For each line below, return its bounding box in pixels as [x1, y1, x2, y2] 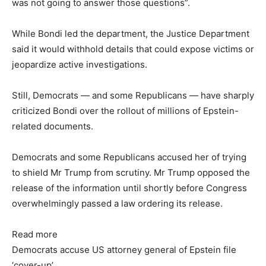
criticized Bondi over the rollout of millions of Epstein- [12, 104, 239, 116]
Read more [12, 228, 58, 240]
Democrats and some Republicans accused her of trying [12, 151, 246, 163]
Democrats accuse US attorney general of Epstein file [12, 243, 236, 255]
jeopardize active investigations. [12, 58, 147, 70]
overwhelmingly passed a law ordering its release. [12, 197, 223, 209]
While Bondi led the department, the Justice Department [12, 27, 249, 39]
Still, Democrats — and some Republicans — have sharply [12, 89, 254, 101]
